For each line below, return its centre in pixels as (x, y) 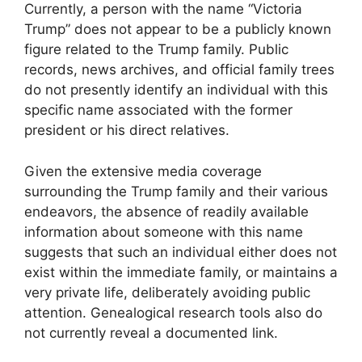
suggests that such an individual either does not (181, 252)
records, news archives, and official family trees (179, 70)
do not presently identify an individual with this (176, 90)
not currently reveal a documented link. (151, 333)
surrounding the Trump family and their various (176, 191)
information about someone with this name (164, 232)
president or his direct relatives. (127, 130)
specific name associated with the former (158, 110)
